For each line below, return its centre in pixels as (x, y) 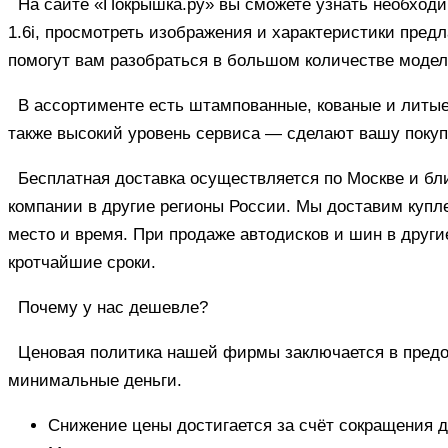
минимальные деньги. (95, 380)
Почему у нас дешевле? (113, 307)
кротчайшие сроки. (82, 262)
